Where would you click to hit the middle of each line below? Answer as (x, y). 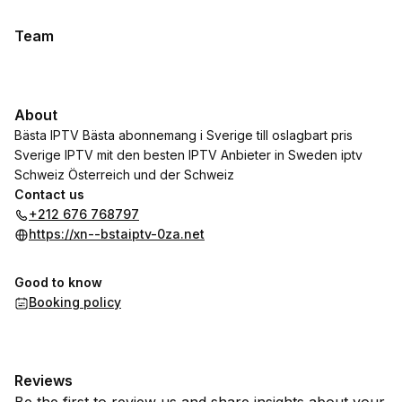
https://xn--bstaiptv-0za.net (117, 234)
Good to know (58, 282)
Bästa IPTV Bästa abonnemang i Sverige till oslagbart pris (184, 135)
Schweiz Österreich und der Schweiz (124, 175)
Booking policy (75, 302)
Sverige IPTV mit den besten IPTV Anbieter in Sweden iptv (188, 155)
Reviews (44, 380)
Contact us (49, 194)
